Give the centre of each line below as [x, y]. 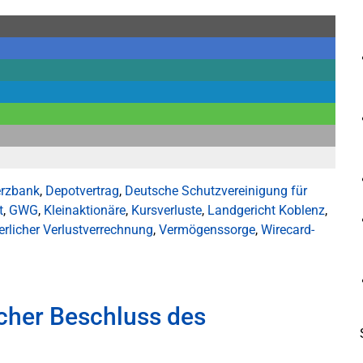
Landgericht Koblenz [266, 210]
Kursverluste [167, 210]
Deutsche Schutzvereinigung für [216, 191]
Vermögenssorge [207, 230]
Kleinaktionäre [85, 210]
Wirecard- [288, 230]
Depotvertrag [82, 191]
